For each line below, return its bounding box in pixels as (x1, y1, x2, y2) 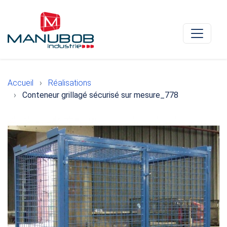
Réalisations (48, 78, 91, 88)
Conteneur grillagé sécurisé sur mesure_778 (22, 90, 178, 100)
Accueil (8, 78, 33, 88)
